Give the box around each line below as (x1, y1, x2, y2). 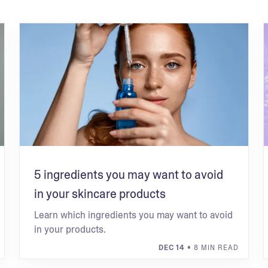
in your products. (33, 223, 106, 236)
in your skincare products (33, 186, 166, 202)
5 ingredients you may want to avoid (33, 167, 223, 182)
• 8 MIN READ (185, 243, 239, 252)
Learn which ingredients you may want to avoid (33, 209, 233, 221)
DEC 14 (159, 243, 185, 252)
